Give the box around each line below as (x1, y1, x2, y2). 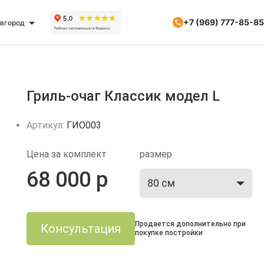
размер (139, 148, 172, 160)
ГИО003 (67, 120, 102, 131)
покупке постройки (135, 229, 203, 237)
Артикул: (27, 120, 67, 131)
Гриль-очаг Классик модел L (27, 88, 220, 104)
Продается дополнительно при (135, 220, 246, 228)
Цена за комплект (27, 148, 107, 160)
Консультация (41, 222, 121, 236)
